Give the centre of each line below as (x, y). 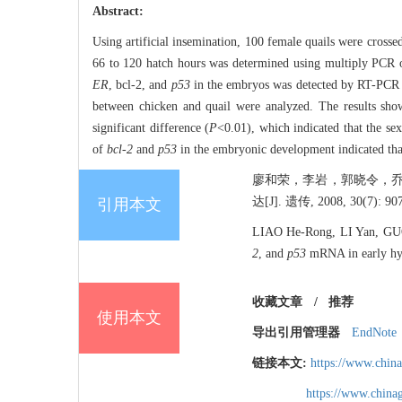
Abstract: (118, 12)
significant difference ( (151, 128)
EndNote (374, 333)
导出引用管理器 (296, 333)
